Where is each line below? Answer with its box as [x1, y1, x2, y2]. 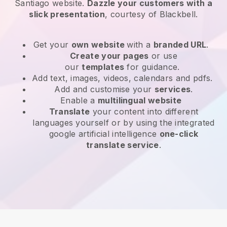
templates [82, 61, 125, 72]
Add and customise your [54, 84, 155, 94]
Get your [33, 39, 71, 50]
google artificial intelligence [49, 128, 160, 139]
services [154, 84, 191, 94]
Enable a [60, 95, 98, 105]
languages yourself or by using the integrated [32, 117, 215, 128]
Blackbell [159, 9, 196, 19]
